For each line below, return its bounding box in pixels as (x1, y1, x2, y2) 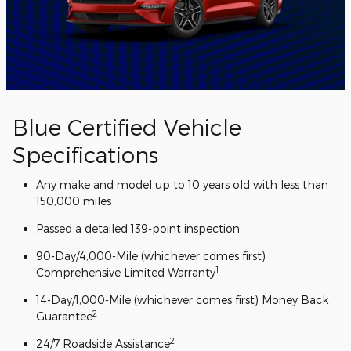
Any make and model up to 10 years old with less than (36, 177, 328, 191)
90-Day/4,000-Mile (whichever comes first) (36, 248, 266, 262)
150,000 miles (36, 194, 111, 208)
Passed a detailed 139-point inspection (36, 221, 240, 235)
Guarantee (36, 309, 92, 323)
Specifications (13, 141, 158, 168)
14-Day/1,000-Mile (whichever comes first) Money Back (36, 292, 328, 306)
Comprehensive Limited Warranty (36, 265, 215, 279)
